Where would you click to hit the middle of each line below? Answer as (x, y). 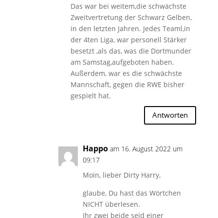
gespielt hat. (91, 95)
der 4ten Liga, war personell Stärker (128, 39)
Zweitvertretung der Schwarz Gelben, (131, 17)
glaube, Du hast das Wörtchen (132, 193)
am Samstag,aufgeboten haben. (122, 62)
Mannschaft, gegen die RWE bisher (127, 84)
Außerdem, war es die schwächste (126, 73)
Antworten (170, 115)
